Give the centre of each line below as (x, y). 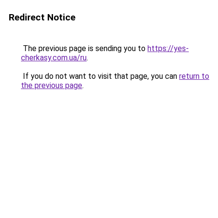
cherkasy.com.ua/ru (54, 58)
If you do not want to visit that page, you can (100, 76)
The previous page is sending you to (84, 48)
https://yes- (168, 48)
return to (194, 76)
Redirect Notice (42, 17)
